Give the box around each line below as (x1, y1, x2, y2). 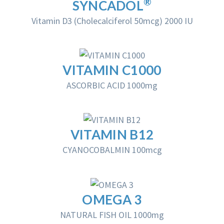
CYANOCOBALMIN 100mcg (62, 144, 162, 156)
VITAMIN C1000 (62, 62, 161, 78)
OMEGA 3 (82, 191, 142, 207)
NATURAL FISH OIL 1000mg (60, 208, 164, 220)
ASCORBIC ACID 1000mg (66, 79, 157, 91)
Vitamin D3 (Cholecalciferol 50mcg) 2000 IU (31, 15, 193, 27)
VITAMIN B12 (70, 126, 154, 143)
